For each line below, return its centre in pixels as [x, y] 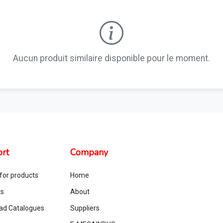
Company [89, 152]
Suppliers [85, 208]
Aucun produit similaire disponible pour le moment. [111, 58]
